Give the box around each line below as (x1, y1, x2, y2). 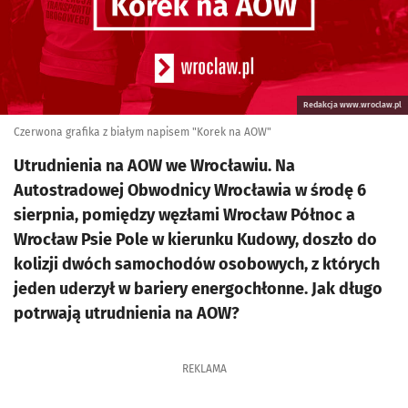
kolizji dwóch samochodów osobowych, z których (14, 254, 380, 274)
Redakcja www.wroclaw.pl (303, 100, 402, 109)
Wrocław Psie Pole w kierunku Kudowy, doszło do (14, 229, 377, 250)
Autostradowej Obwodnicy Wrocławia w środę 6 (14, 180, 366, 200)
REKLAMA (181, 362, 227, 375)
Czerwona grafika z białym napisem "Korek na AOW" (14, 126, 271, 138)
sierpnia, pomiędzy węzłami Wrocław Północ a (14, 205, 355, 225)
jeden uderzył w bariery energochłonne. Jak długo (14, 279, 382, 299)
